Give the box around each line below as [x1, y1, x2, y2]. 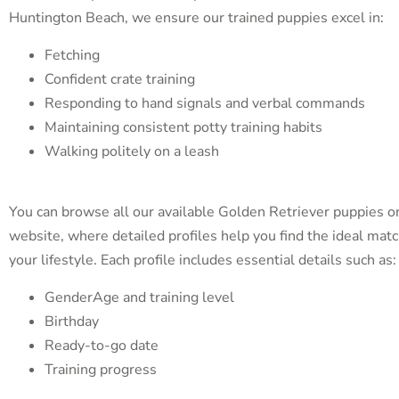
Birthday [45, 311, 99, 331]
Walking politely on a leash [45, 141, 219, 161]
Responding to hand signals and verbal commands [45, 93, 365, 113]
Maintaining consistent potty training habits [45, 117, 322, 137]
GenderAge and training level [45, 287, 234, 307]
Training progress [45, 359, 157, 379]
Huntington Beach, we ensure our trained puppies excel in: [9, 8, 384, 28]
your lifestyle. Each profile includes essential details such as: [9, 250, 396, 271]
